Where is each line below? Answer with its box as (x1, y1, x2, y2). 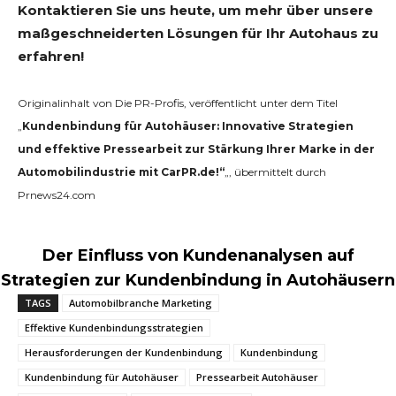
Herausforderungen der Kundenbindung (25, 346, 223, 359)
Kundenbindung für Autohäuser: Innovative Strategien (22, 119, 354, 133)
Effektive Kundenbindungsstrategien (25, 321, 203, 334)
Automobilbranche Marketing (69, 296, 212, 309)
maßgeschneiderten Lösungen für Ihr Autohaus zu (18, 25, 378, 42)
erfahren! (18, 48, 84, 65)
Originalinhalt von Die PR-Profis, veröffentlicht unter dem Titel (18, 96, 338, 110)
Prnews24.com (18, 188, 95, 202)
